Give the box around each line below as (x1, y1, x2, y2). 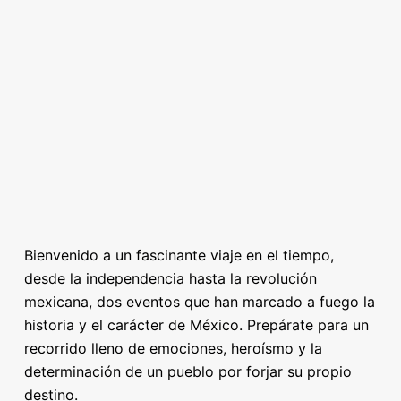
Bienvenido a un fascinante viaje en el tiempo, (23, 246, 334, 264)
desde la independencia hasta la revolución (23, 269, 317, 287)
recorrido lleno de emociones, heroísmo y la (23, 339, 322, 357)
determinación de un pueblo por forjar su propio (23, 363, 352, 380)
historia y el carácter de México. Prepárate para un (23, 316, 369, 334)
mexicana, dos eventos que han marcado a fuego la (23, 293, 375, 311)
